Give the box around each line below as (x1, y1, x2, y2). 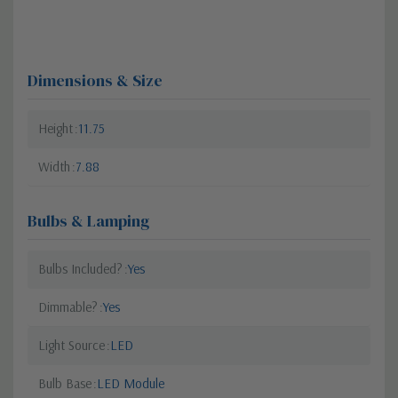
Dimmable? (38, 298, 98, 316)
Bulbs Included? (38, 260, 123, 278)
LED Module (97, 375, 164, 393)
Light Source (38, 337, 105, 354)
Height (38, 120, 73, 138)
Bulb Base (38, 375, 92, 393)
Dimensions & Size (28, 69, 163, 92)
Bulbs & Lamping (28, 210, 149, 233)
